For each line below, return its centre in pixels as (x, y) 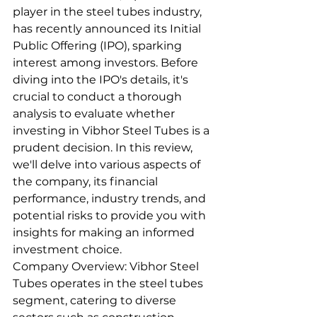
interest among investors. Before (107, 62)
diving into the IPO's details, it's (102, 79)
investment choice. (67, 249)
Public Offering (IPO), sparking (99, 45)
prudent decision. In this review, (104, 147)
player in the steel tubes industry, (109, 11)
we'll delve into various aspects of (108, 164)
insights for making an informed (105, 232)
